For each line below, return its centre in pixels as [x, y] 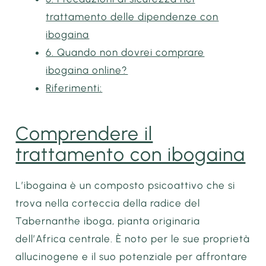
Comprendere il [84, 133]
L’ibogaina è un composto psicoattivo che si [126, 185]
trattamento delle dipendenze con [132, 17]
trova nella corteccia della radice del [108, 203]
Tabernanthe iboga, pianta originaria [108, 221]
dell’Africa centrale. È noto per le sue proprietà [133, 238]
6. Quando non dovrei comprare [125, 53]
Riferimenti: [74, 88]
